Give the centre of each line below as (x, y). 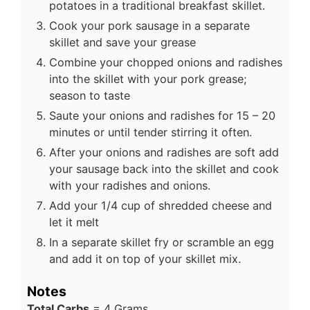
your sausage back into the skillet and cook (164, 168)
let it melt (74, 222)
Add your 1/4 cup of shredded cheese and (161, 205)
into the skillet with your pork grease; (148, 79)
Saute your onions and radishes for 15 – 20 (162, 115)
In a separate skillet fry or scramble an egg (162, 242)
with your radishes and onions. (130, 185)
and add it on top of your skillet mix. (145, 258)
